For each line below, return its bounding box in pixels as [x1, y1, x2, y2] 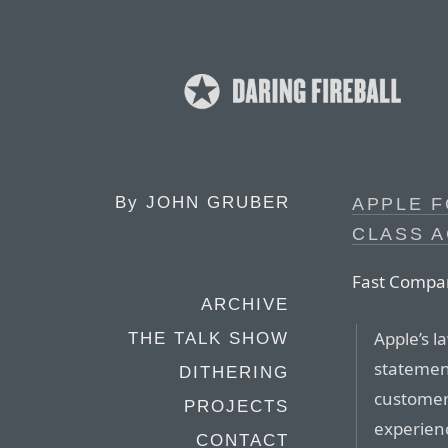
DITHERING [179, 363, 289, 382]
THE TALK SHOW [128, 329, 289, 348]
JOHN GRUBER [146, 193, 290, 212]
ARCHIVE [201, 295, 289, 314]
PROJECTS [184, 397, 289, 416]
